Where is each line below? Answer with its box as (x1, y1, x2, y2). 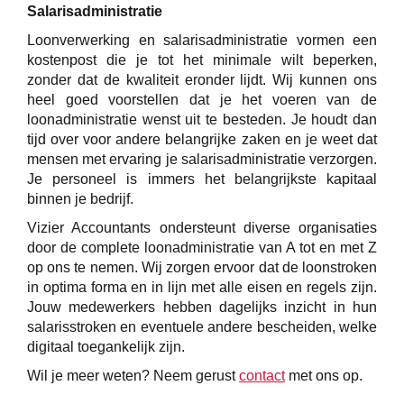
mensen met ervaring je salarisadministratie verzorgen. (27, 151, 377, 167)
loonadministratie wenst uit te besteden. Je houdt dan (27, 111, 377, 127)
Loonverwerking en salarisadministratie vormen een (27, 32, 377, 48)
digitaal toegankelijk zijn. (27, 338, 188, 354)
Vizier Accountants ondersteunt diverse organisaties (27, 219, 377, 235)
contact (239, 367, 285, 383)
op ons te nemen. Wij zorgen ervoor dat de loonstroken (27, 259, 377, 275)
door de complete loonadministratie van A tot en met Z (27, 239, 377, 255)
